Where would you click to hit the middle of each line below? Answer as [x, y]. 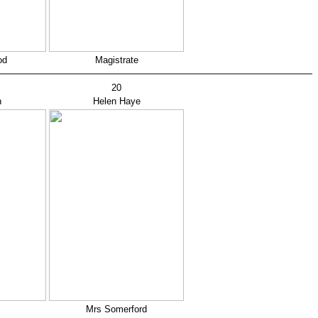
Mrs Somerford [116, 309]
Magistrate [116, 60]
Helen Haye [116, 101]
